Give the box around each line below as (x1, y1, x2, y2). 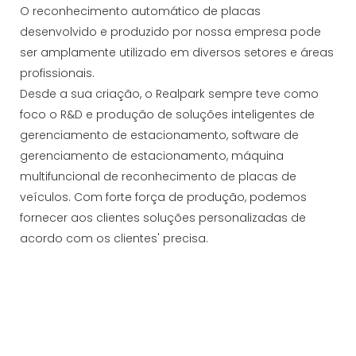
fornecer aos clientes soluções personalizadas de (20, 209, 306, 226)
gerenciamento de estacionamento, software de (20, 126, 299, 143)
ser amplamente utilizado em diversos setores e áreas (20, 44, 334, 60)
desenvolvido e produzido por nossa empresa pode (20, 23, 321, 40)
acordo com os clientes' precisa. (20, 230, 208, 246)
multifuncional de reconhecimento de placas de (20, 168, 296, 184)
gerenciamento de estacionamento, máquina (20, 147, 284, 164)
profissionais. (20, 64, 95, 81)
